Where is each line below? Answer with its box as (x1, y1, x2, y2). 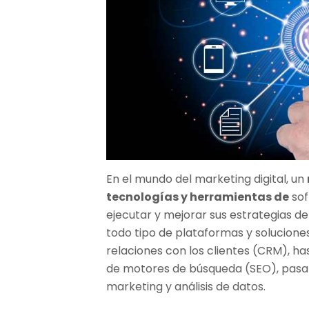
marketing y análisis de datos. (106, 278, 266, 295)
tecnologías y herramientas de (106, 188, 290, 205)
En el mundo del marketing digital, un (106, 170, 308, 187)
